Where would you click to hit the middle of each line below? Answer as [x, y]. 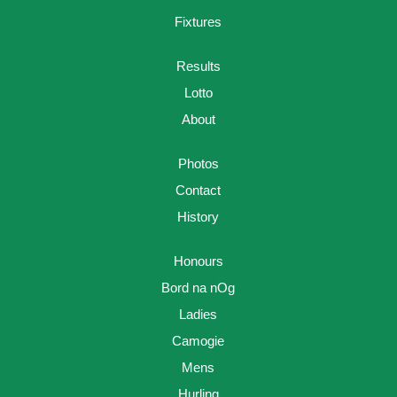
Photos [198, 164]
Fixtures [198, 22]
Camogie [198, 341]
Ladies [198, 315]
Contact [198, 191]
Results [198, 66]
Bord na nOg [198, 288]
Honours [198, 261]
